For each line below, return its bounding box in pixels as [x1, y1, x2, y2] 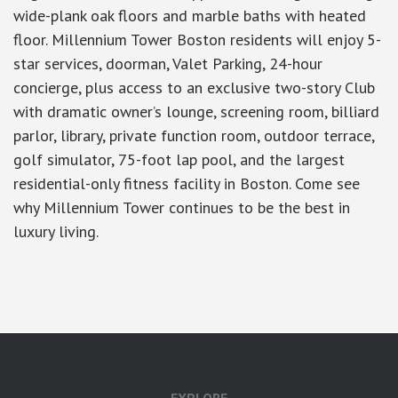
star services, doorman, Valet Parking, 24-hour [13, 53, 322, 75]
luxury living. [13, 221, 99, 243]
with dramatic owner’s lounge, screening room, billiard [13, 101, 379, 123]
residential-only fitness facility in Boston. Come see [13, 173, 360, 195]
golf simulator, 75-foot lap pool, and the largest [13, 149, 345, 171]
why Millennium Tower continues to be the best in [13, 197, 350, 219]
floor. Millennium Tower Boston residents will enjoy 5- [13, 29, 381, 51]
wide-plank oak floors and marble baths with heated [13, 5, 366, 27]
